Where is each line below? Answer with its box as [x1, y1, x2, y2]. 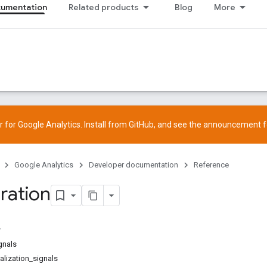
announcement [203, 120, 261, 129]
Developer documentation [89, 160, 178, 169]
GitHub [129, 120, 154, 129]
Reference [194, 160, 229, 169]
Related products [69, 2, 139, 13]
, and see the [154, 120, 203, 129]
